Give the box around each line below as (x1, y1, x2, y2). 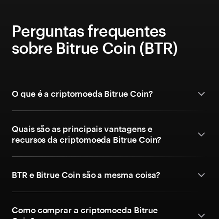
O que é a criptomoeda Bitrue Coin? (12, 88, 153, 98)
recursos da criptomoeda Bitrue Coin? (12, 134, 162, 144)
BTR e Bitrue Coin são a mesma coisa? (12, 170, 161, 179)
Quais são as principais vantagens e (12, 124, 153, 133)
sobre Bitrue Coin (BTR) (12, 39, 177, 57)
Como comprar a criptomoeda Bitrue (12, 205, 158, 215)
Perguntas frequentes (12, 22, 166, 40)
